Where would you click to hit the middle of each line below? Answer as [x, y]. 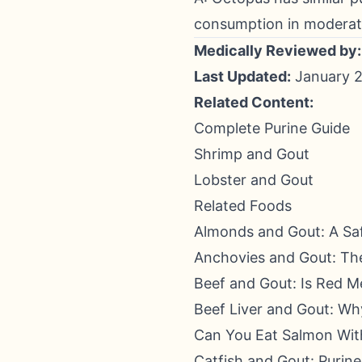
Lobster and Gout [254, 180]
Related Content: [254, 102]
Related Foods [243, 206]
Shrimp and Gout [252, 154]
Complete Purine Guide [272, 128]
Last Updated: [242, 76]
